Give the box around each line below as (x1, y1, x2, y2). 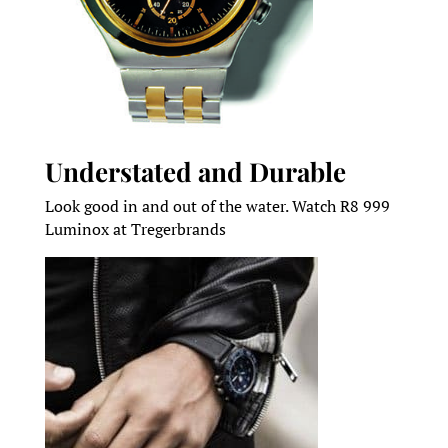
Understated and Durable (44, 154, 346, 190)
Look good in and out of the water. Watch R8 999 (44, 195, 390, 218)
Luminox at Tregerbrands (44, 218, 226, 241)
